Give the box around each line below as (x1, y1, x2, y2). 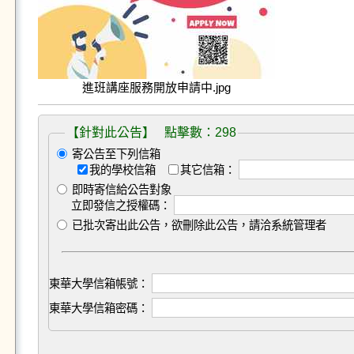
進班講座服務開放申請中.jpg (81, 81, 231, 94)
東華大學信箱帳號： (48, 277, 149, 290)
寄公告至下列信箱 (68, 148, 160, 160)
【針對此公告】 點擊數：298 (66, 126, 236, 139)
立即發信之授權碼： (70, 199, 171, 212)
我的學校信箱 (88, 164, 159, 176)
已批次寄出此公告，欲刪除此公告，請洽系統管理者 (68, 219, 326, 232)
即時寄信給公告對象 (68, 183, 171, 196)
